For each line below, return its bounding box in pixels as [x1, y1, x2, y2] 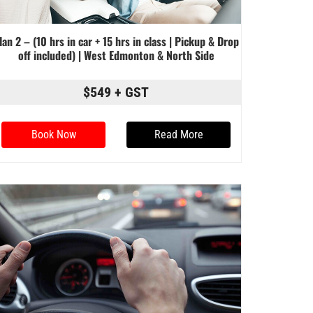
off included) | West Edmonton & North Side [17, 47, 214, 64]
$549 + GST [83, 84, 149, 101]
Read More [154, 128, 203, 142]
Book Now [31, 128, 76, 142]
